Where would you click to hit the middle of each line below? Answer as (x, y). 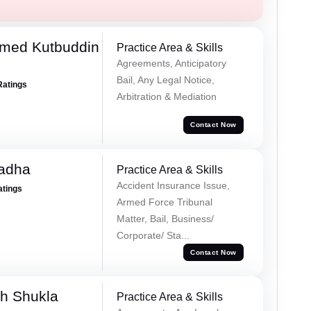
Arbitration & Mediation (166, 96)
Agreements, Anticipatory (171, 63)
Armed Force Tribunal (164, 202)
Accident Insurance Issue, (173, 185)
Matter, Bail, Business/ (165, 218)
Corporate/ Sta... (153, 235)
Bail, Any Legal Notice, (165, 79)
